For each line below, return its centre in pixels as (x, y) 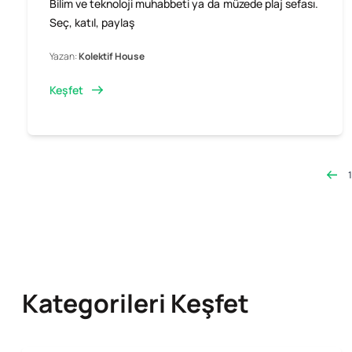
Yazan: (64, 56)
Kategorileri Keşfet (136, 303)
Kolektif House (112, 56)
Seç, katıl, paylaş (92, 22)
